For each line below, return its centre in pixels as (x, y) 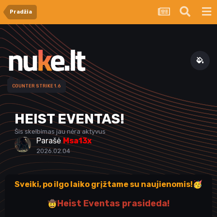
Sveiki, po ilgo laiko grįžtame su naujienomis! (104, 184)
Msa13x (77, 141)
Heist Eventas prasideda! (113, 203)
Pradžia (21, 12)
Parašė (50, 141)
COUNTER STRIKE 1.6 (37, 85)
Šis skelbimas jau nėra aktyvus (60, 132)
